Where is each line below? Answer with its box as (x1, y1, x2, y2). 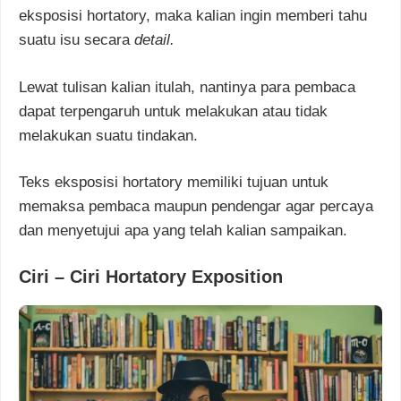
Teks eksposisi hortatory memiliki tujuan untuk (19, 174, 328, 192)
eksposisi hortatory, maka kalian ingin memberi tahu (19, 7, 367, 25)
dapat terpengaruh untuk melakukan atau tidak (19, 102, 328, 120)
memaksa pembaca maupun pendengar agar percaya (19, 198, 373, 216)
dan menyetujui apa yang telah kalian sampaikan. (19, 222, 347, 240)
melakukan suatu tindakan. (19, 126, 198, 144)
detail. (134, 31, 175, 49)
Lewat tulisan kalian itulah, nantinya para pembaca (19, 78, 355, 96)
